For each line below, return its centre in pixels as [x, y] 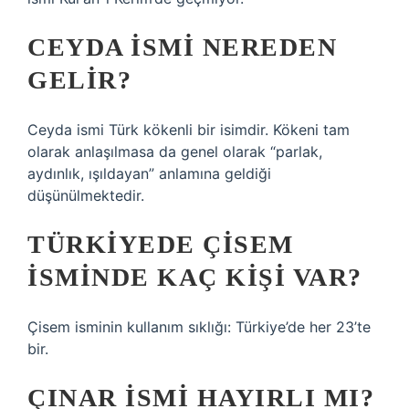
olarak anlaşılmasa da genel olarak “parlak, [175, 152]
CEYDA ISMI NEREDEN [182, 47]
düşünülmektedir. [86, 195]
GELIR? [79, 80]
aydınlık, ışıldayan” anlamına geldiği [149, 173]
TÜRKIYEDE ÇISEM [161, 244]
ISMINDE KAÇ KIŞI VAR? [195, 277]
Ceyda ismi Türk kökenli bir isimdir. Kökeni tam [189, 130]
